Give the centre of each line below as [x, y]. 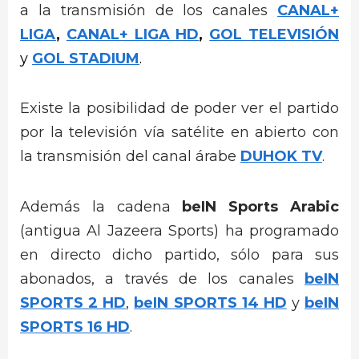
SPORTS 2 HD [73, 303]
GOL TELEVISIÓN [274, 34]
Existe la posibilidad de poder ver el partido [179, 109]
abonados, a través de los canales [162, 278]
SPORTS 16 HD [75, 327]
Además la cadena [101, 206]
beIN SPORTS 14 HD [210, 303]
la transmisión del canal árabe [130, 157]
